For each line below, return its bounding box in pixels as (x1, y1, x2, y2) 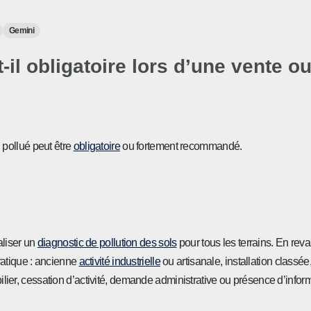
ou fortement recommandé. (119, 140, 242, 152)
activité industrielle (78, 255, 160, 267)
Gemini (9, 25, 34, 35)
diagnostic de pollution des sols (37, 237, 177, 249)
